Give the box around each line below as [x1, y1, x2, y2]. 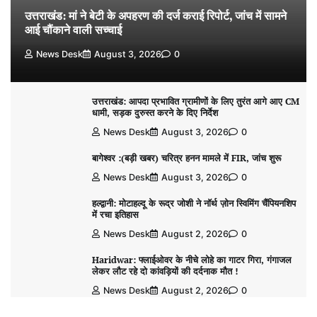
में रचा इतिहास [91, 209, 139, 221]
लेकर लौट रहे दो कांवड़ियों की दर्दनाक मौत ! [91, 265, 238, 278]
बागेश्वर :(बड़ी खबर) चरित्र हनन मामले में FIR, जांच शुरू [91, 152, 281, 165]
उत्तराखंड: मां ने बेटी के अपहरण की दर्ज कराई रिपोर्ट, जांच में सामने [25, 8, 287, 24]
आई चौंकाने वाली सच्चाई [25, 22, 122, 38]
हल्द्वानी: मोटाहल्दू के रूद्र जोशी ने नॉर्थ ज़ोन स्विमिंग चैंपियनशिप [91, 197, 296, 210]
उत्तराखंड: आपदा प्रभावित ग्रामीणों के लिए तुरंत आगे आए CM [91, 96, 299, 108]
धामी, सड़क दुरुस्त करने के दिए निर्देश [91, 107, 218, 120]
